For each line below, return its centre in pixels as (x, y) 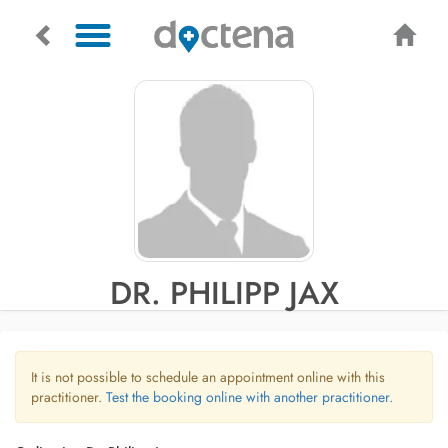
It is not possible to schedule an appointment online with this (208, 377)
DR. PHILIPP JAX (224, 293)
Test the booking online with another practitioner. (249, 397)
